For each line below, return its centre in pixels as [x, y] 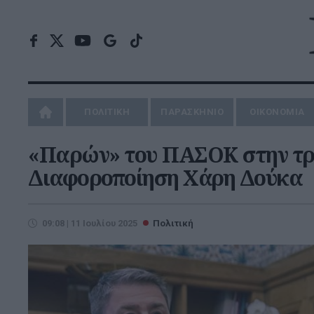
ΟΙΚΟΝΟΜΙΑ [277, 112]
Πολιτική [173, 223]
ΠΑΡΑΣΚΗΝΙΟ [192, 112]
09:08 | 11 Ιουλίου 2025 [90, 223]
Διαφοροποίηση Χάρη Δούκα [165, 178]
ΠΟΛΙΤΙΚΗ [107, 112]
